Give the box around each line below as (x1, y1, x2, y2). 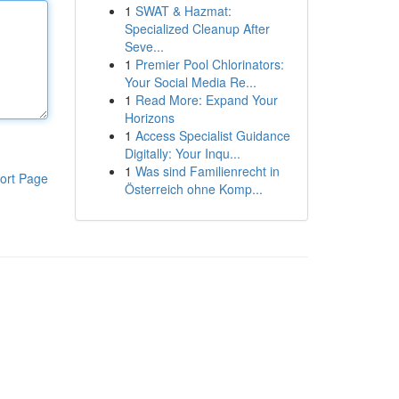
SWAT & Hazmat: (134, 2, 232, 20)
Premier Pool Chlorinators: (134, 55, 284, 73)
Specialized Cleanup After (124, 20, 270, 37)
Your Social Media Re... (124, 73, 256, 91)
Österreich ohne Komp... (124, 180, 263, 198)
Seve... (124, 37, 164, 55)
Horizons (124, 109, 175, 126)
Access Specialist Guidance (134, 126, 290, 144)
